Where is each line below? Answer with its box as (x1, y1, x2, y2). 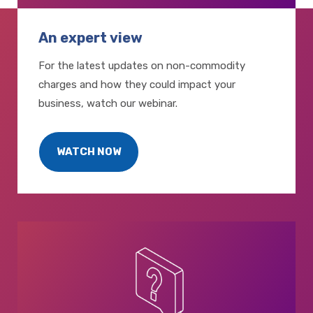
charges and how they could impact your (38, 78, 235, 91)
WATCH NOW (57, 145, 121, 158)
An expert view (38, 29, 143, 46)
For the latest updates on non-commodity (38, 59, 245, 72)
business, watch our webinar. (38, 96, 177, 110)
